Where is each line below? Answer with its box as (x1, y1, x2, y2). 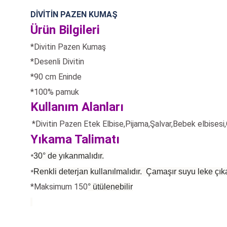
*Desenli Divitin (30, 57, 84, 67)
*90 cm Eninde (30, 71, 82, 82)
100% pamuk (34, 87, 79, 97)
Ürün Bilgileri (30, 23, 100, 37)
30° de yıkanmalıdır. (33, 152, 104, 161)
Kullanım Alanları (30, 100, 124, 115)
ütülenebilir (91, 182, 133, 191)
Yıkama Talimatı (30, 132, 120, 146)
